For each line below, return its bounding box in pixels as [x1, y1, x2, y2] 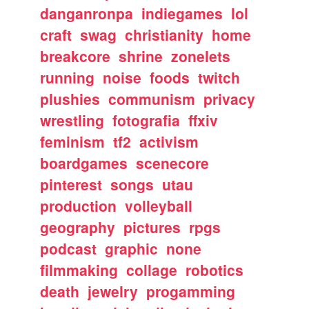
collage [126, 259, 178, 280]
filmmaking [40, 259, 119, 280]
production [40, 195, 117, 216]
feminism [40, 131, 106, 152]
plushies [40, 88, 101, 109]
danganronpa [40, 3, 134, 23]
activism [139, 131, 199, 152]
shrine [119, 46, 163, 66]
